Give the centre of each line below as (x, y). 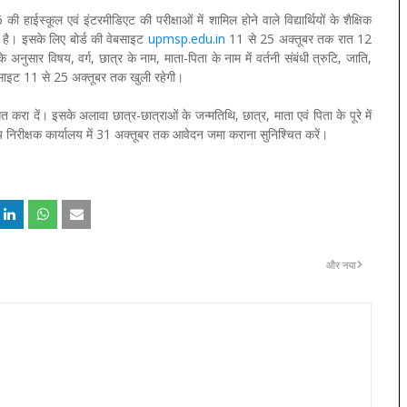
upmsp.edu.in (186, 38)
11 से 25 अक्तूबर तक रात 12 (298, 38)
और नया (341, 264)
